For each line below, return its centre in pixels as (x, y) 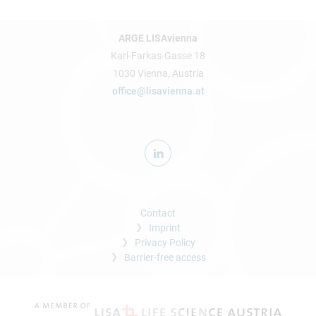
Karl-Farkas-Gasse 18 (158, 56)
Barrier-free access (165, 257)
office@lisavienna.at (158, 91)
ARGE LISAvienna (158, 38)
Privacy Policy (165, 243)
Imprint (165, 228)
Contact (158, 213)
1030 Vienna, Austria (158, 73)
